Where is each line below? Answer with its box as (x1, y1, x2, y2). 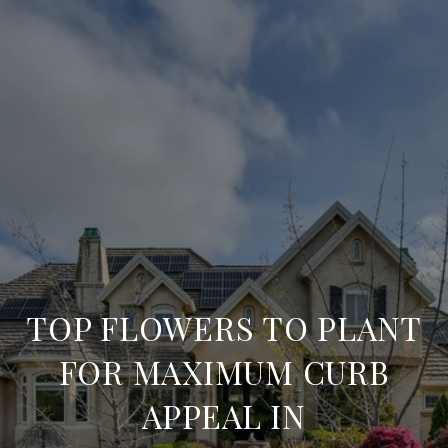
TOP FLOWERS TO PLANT (26, 306, 422, 349)
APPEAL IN (142, 394, 306, 437)
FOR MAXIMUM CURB (58, 350, 390, 393)
